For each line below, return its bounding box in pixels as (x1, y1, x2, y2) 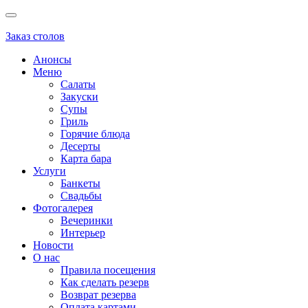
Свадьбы (60, 190, 102, 201)
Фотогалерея (33, 202, 93, 214)
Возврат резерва (60, 289, 136, 300)
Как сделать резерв (60, 276, 149, 288)
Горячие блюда (60, 128, 130, 140)
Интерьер (60, 227, 105, 239)
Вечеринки (60, 214, 113, 226)
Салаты (60, 78, 96, 90)
